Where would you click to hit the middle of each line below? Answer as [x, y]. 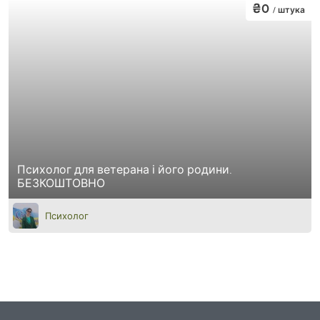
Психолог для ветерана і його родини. [125, 169]
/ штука [289, 9]
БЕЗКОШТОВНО [61, 182]
